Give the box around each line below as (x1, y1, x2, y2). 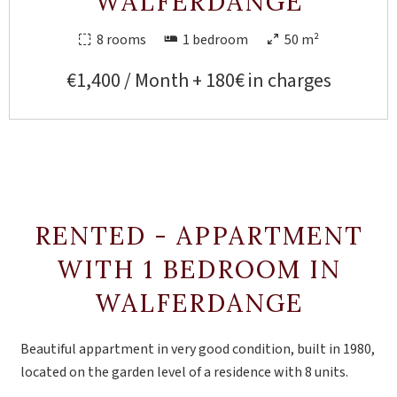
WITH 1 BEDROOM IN (56, 253, 341, 285)
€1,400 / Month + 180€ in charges (66, 66, 331, 95)
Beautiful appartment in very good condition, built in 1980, (20, 339, 375, 359)
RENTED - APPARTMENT (34, 220, 363, 252)
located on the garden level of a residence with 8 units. (20, 362, 348, 382)
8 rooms (97, 30, 146, 50)
